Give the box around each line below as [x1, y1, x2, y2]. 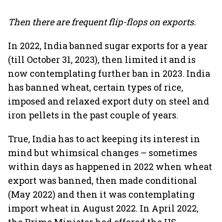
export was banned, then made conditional [8, 174, 197, 186]
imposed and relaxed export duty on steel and [8, 95, 209, 107]
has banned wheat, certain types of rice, [8, 81, 183, 93]
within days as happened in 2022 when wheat [8, 161, 212, 172]
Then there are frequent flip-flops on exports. [8, 16, 196, 28]
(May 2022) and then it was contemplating [8, 188, 195, 200]
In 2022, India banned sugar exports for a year [8, 40, 208, 52]
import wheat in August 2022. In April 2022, [8, 202, 199, 214]
